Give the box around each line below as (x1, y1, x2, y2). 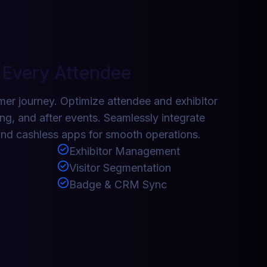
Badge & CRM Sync (69, 178, 167, 191)
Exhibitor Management (69, 144, 180, 157)
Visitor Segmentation (69, 161, 171, 174)
